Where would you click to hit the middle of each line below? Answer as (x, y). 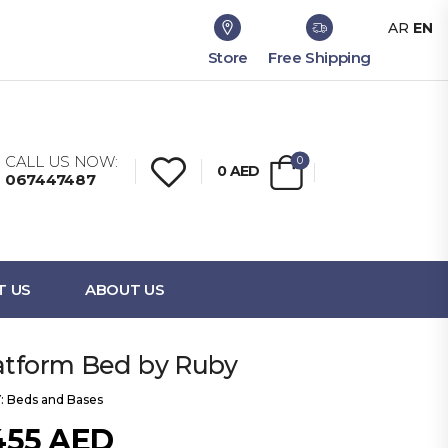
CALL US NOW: (61, 161)
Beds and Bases (55, 399)
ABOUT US (125, 289)
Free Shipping (319, 57)
